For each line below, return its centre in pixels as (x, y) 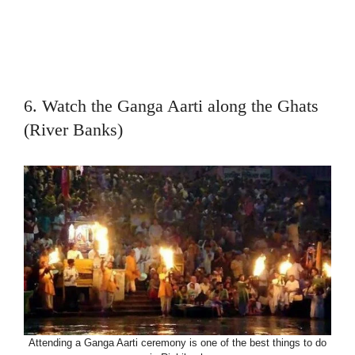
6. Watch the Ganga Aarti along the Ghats (171, 106)
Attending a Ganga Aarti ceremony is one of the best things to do (177, 343)
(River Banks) (73, 130)
